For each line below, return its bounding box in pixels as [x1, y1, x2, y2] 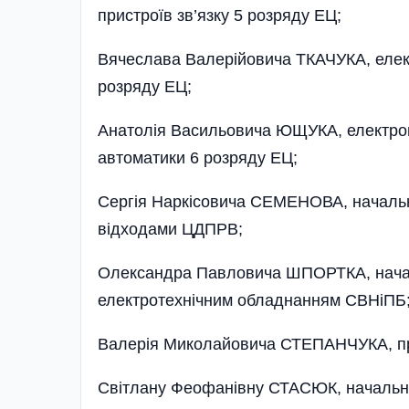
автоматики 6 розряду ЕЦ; [98, 148, 298, 167]
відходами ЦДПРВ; [98, 219, 243, 238]
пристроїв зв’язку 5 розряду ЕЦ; [98, 5, 341, 25]
